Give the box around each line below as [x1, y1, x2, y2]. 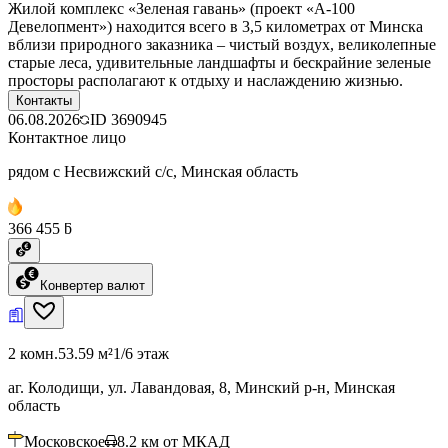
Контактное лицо [8, 128, 126, 146]
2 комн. [8, 344, 58, 362]
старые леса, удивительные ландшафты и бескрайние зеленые [8, 53, 431, 71]
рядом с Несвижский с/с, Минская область [8, 162, 298, 180]
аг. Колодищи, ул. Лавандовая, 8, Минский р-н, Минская [8, 378, 395, 396]
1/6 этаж [113, 344, 169, 362]
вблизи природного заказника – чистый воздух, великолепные [8, 35, 436, 53]
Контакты [16, 92, 72, 108]
